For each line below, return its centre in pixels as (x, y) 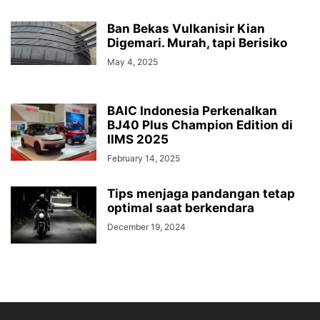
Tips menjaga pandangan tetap (201, 194)
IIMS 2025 (138, 140)
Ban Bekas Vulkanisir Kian (186, 29)
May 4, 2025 (132, 62)
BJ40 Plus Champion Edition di (200, 125)
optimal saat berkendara (181, 208)
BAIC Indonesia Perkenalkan (192, 111)
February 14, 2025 (144, 159)
